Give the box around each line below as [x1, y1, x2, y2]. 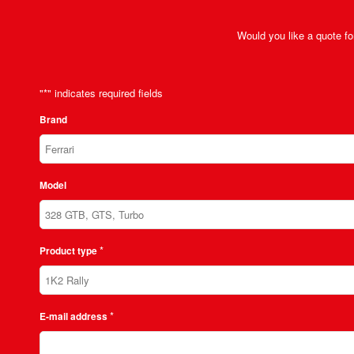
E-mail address [40, 309, 107, 323]
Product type [40, 243, 97, 258]
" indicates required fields [47, 85, 163, 101]
